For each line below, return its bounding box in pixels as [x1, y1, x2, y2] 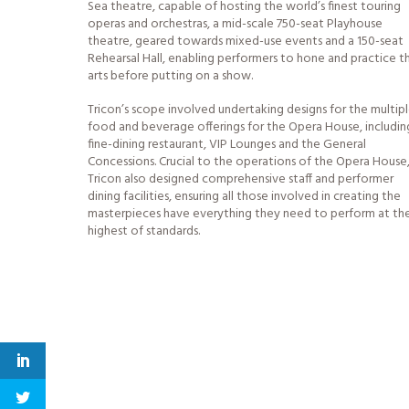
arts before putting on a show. [88, 66, 253, 87]
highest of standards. [88, 221, 200, 242]
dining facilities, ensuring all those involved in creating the [88, 186, 401, 207]
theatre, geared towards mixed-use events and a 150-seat [88, 31, 404, 52]
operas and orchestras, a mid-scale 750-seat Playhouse [88, 14, 383, 35]
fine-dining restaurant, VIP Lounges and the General [88, 134, 366, 155]
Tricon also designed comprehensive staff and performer [88, 169, 393, 190]
